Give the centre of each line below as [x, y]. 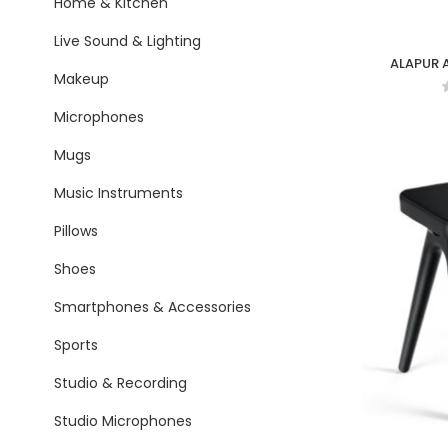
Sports [76, 345]
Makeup [81, 79]
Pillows [76, 231]
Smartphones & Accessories [152, 307]
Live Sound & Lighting [127, 41]
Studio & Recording [120, 383]
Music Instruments [118, 193]
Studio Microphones [123, 421]
